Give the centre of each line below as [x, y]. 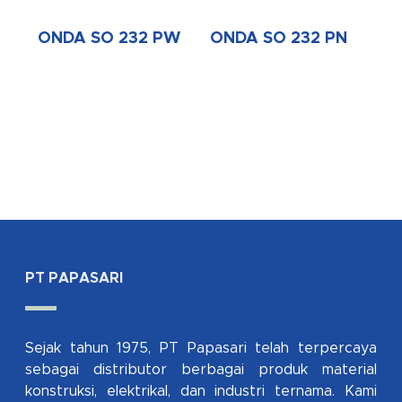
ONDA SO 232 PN [279, 38]
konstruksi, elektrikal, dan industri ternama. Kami [201, 392]
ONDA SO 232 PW [109, 38]
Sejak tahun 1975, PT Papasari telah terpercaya [201, 349]
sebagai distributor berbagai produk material [201, 370]
